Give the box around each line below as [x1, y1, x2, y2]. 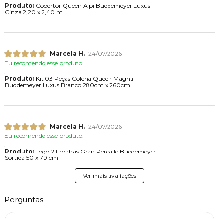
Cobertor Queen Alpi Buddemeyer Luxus [34, 1, 150, 9]
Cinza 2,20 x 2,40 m [4, 8, 63, 16]
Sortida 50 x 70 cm [4, 154, 58, 162]
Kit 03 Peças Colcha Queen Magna [34, 74, 133, 82]
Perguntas [4, 195, 43, 205]
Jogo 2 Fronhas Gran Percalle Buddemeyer [34, 148, 156, 155]
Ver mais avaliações [82, 172, 136, 180]
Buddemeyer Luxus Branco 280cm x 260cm [4, 81, 130, 88]
